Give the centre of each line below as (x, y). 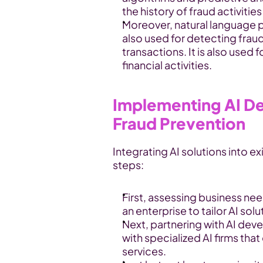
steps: (128, 165)
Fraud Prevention (179, 123)
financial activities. (167, 65)
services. (144, 251)
